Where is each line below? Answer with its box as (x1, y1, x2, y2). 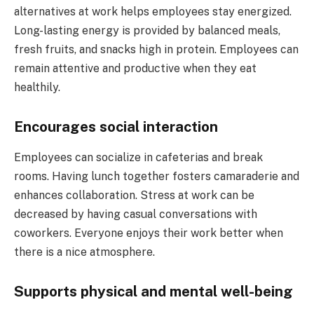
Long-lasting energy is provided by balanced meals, (14, 24, 280, 38)
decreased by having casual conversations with (14, 207, 257, 221)
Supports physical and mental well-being (14, 282, 293, 300)
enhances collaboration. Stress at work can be (14, 189, 254, 203)
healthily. (14, 81, 60, 95)
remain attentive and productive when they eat (14, 62, 257, 76)
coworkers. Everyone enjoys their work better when (14, 226, 283, 240)
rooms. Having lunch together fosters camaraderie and (14, 170, 299, 184)
